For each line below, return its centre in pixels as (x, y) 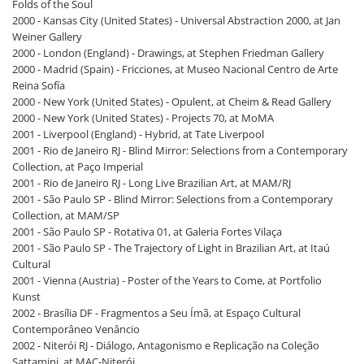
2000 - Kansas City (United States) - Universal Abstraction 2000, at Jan (176, 20)
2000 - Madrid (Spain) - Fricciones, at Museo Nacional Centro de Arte (175, 69)
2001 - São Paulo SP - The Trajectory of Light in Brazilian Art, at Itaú (171, 248)
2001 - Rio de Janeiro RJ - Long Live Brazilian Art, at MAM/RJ (152, 183)
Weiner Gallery (47, 37)
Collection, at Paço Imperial (78, 167)
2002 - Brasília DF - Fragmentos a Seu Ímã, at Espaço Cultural (156, 313)
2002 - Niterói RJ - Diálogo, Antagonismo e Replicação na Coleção (166, 345)
